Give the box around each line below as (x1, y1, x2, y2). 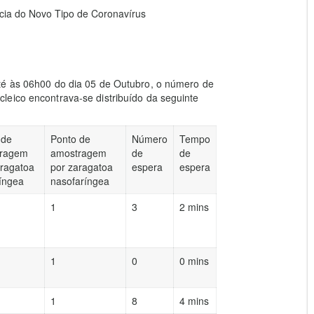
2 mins (179, 200, 209, 214)
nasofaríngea (50, 174, 109, 188)
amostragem (50, 146, 107, 160)
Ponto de (50, 132, 90, 146)
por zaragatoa (50, 160, 113, 174)
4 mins (179, 294, 209, 308)
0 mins (179, 254, 209, 268)
